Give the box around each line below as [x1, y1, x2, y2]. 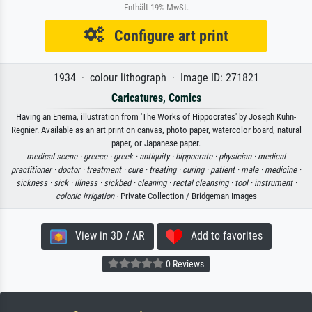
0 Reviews [164, 258, 204, 270]
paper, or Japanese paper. [111, 138, 201, 149]
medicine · [265, 164, 301, 175]
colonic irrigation [55, 191, 114, 202]
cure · [127, 164, 149, 175]
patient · [210, 164, 241, 175]
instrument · [253, 178, 297, 189]
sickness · [15, 178, 54, 189]
